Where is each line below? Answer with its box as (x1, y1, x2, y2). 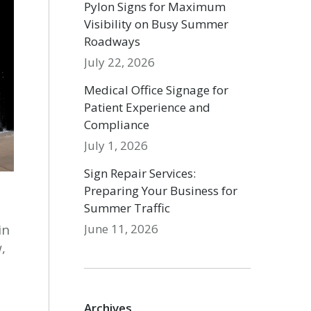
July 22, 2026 (84, 54, 155, 70)
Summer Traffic (84, 200, 171, 216)
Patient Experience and (84, 99, 211, 115)
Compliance (84, 117, 150, 133)
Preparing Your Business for (84, 183, 238, 199)
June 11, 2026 (84, 221, 159, 237)
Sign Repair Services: (84, 165, 196, 181)
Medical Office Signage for (84, 82, 229, 98)
